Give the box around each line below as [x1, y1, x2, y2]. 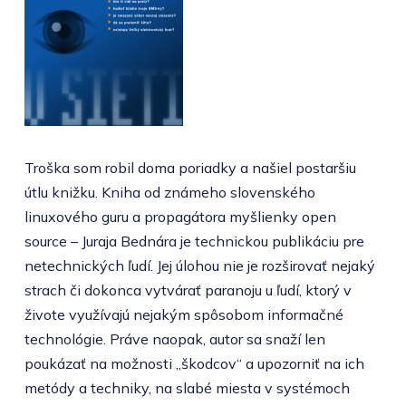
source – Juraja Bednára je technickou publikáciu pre [24, 231, 364, 250]
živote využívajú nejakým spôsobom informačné [24, 304, 343, 324]
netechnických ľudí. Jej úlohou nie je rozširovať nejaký [24, 256, 375, 275]
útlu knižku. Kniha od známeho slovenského [24, 182, 315, 201]
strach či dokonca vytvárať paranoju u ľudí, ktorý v [24, 280, 352, 299]
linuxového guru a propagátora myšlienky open [24, 207, 336, 226]
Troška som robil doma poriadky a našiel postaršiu [24, 158, 356, 177]
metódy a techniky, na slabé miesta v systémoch [24, 378, 350, 397]
